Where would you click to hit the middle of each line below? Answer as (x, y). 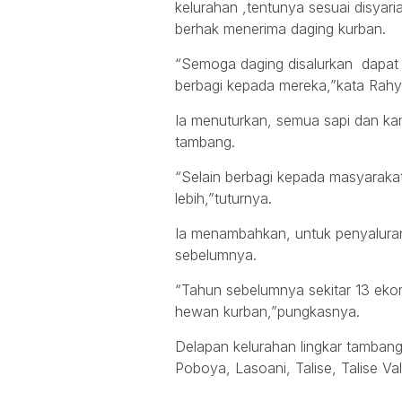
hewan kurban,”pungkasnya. (267, 311)
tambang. (205, 141)
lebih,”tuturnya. (223, 198)
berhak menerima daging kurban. (280, 28)
